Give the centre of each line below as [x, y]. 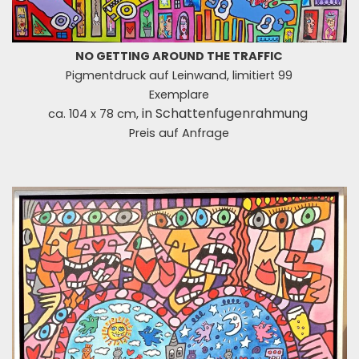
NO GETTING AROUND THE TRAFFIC [179, 56]
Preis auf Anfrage [179, 133]
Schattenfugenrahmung [231, 114]
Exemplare [179, 95]
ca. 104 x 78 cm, [95, 114]
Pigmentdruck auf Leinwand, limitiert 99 [179, 76]
